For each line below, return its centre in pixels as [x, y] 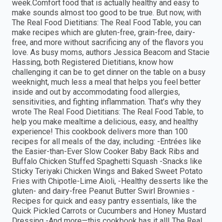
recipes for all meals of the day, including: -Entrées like [107, 142]
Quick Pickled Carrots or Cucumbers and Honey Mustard [109, 211]
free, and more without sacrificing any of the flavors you [108, 43]
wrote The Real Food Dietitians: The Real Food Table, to [108, 112]
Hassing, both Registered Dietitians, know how [93, 62]
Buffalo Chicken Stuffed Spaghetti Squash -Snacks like [107, 162]
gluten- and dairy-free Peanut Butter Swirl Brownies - [103, 191]
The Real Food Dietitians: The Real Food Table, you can [107, 23]
